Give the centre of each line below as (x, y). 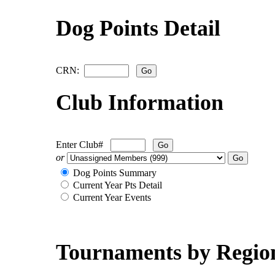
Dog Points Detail (138, 28)
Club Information (140, 102)
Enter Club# (83, 144)
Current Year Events (111, 197)
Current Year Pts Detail (116, 185)
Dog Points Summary (114, 172)
